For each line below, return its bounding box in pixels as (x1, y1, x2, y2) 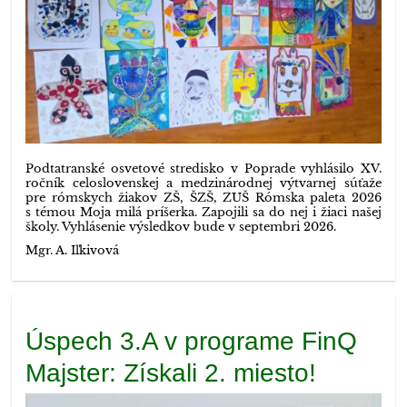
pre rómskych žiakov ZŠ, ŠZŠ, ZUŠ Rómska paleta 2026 (25, 190, 382, 206)
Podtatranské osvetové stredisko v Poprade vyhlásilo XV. (25, 161, 382, 177)
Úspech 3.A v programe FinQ (25, 326, 358, 355)
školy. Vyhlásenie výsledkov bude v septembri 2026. (25, 219, 337, 235)
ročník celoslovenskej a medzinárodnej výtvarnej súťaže (25, 175, 382, 192)
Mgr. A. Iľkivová (25, 243, 120, 259)
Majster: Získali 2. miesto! (25, 358, 317, 387)
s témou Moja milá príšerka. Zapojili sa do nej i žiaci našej (25, 204, 382, 221)
